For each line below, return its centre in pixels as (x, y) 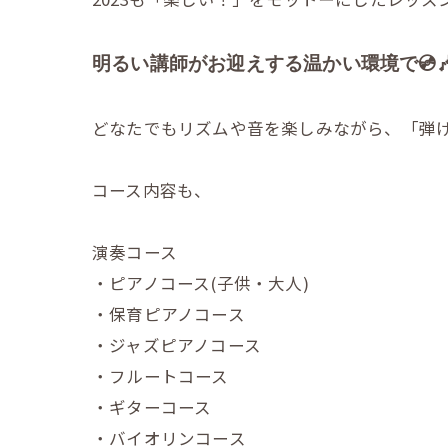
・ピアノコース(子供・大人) (200, 282)
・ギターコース (152, 406)
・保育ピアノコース (168, 313)
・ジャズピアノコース (176, 344)
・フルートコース (160, 375)
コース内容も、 (152, 189)
